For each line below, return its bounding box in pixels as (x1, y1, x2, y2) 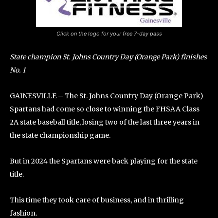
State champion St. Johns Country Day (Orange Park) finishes (10, 53, 207, 62)
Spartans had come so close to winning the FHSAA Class (10, 105, 200, 114)
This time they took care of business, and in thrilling (10, 196, 184, 205)
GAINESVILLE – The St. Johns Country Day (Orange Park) (10, 91, 203, 101)
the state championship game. (10, 131, 110, 140)
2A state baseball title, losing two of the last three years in (10, 118, 200, 127)
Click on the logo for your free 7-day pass (56, 30, 162, 37)
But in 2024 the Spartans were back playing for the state (10, 157, 198, 166)
